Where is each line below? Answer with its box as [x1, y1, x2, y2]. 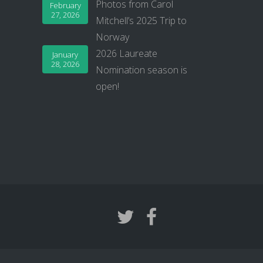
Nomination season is [96, 63, 188, 77]
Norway [96, 31, 130, 44]
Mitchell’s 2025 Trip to [96, 14, 187, 28]
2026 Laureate [96, 47, 158, 60]
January [52, 49, 79, 60]
